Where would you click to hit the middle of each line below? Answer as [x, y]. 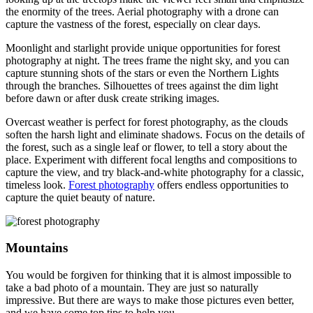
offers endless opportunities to [221, 184]
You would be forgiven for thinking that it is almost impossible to [148, 275]
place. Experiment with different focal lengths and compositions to [151, 159]
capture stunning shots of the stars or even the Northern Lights [142, 73]
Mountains [37, 248]
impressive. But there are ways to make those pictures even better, [150, 300]
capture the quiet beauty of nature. [80, 197]
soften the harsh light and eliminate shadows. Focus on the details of [155, 134]
